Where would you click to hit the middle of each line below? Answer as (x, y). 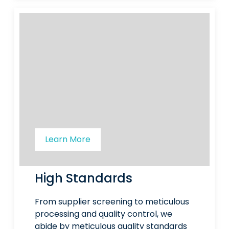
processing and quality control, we (103, 214)
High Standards (83, 178)
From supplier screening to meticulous (112, 202)
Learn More (67, 140)
